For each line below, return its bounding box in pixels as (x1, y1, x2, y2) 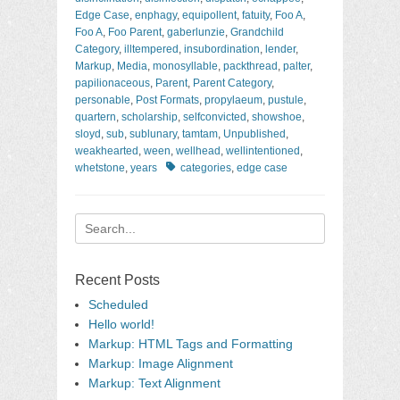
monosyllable (153, 60, 218, 72)
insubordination (184, 43, 260, 55)
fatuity (242, 9, 270, 21)
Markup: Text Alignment (88, 376, 221, 390)
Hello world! (88, 317, 154, 331)
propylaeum (204, 94, 262, 106)
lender (265, 43, 296, 55)
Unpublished (223, 128, 286, 140)
